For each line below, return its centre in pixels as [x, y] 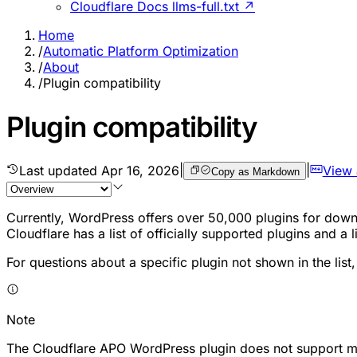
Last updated [60, 170]
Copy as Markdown [255, 171]
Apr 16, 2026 [140, 170]
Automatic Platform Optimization [141, 51]
